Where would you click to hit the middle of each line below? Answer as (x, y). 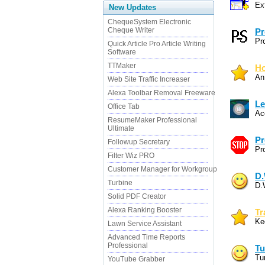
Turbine (120, 183)
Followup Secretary (139, 142)
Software (122, 52)
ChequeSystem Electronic (149, 22)
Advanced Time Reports (146, 237)
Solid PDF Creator (137, 196)
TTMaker (122, 66)
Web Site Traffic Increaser (149, 79)
